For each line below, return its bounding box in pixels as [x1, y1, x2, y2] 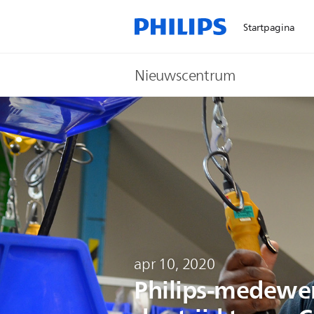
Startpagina [243, 20, 295, 36]
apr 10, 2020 [134, 252, 215, 276]
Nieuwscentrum [135, 64, 236, 88]
